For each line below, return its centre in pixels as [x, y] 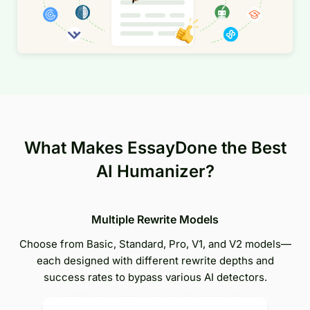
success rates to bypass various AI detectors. [155, 277]
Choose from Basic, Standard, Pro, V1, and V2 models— [155, 244]
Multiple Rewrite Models [155, 219]
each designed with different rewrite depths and [155, 260]
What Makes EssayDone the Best [155, 147]
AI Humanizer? [155, 171]
